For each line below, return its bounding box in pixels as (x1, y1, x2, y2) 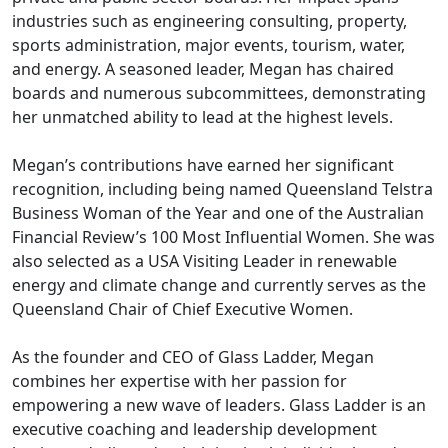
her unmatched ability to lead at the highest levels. (12, 106, 393, 128)
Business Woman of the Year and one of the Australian (12, 202, 424, 224)
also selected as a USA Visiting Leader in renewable (12, 250, 397, 272)
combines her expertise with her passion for (12, 370, 347, 392)
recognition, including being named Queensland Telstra (12, 178, 433, 200)
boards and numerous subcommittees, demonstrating (12, 82, 426, 104)
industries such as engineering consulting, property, (12, 10, 407, 32)
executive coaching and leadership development (12, 418, 377, 440)
